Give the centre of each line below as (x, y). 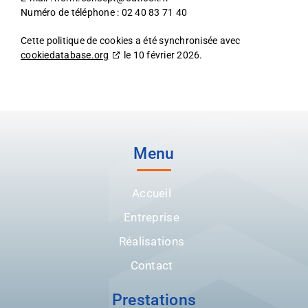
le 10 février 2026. (162, 55)
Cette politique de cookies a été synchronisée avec (131, 41)
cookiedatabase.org (65, 55)
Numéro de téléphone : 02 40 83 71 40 (104, 12)
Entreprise (152, 217)
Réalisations (152, 241)
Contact (152, 265)
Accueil (152, 193)
